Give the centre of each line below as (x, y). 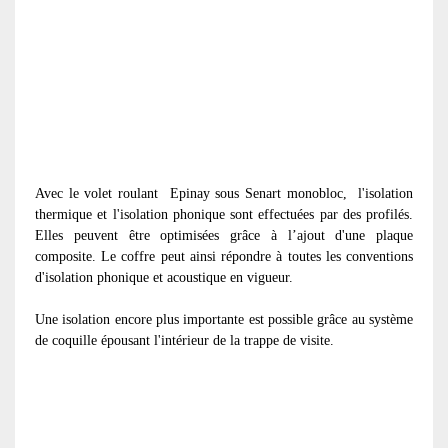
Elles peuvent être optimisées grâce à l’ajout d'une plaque (224, 235)
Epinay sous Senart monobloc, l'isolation (291, 193)
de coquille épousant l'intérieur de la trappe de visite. (184, 340)
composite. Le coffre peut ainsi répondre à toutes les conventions (224, 256)
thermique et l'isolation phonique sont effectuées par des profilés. (224, 214)
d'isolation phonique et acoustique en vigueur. (166, 277)
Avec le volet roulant (99, 193)
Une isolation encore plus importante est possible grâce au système (224, 319)
